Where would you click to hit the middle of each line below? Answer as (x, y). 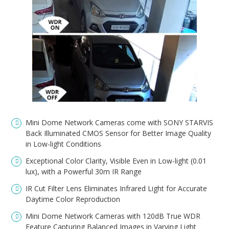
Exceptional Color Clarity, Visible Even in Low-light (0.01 (116, 161)
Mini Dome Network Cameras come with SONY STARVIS (120, 123)
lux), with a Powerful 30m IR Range (84, 172)
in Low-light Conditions (64, 144)
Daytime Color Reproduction (73, 199)
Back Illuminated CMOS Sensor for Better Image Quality (119, 133)
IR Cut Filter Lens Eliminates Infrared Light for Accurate (117, 189)
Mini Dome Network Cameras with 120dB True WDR (113, 216)
